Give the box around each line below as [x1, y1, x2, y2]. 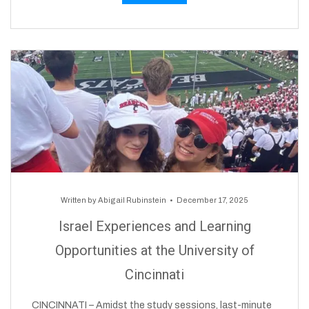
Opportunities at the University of [54, 242, 255, 259]
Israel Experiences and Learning [58, 218, 251, 235]
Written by [61, 196, 98, 205]
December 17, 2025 [177, 196, 248, 205]
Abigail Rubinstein [98, 196, 166, 205]
